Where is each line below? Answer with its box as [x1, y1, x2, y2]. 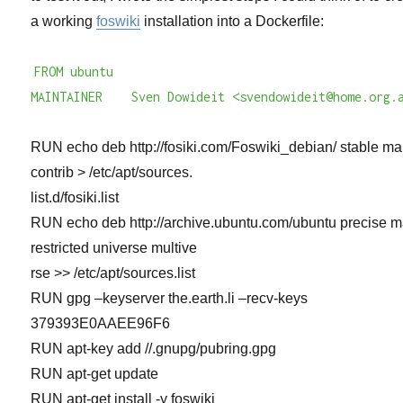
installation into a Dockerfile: [140, 13, 325, 30]
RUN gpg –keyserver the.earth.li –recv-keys [31, 291, 309, 307]
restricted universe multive [31, 240, 198, 256]
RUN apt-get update [31, 366, 159, 382]
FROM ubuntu [34, 64, 114, 80]
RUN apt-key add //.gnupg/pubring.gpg [31, 341, 277, 357]
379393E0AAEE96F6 [31, 316, 171, 332]
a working [31, 13, 97, 30]
